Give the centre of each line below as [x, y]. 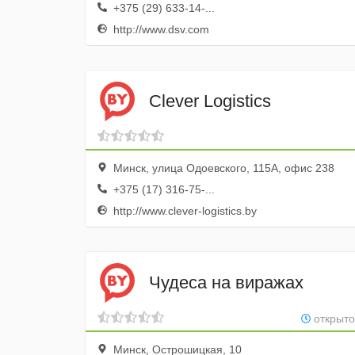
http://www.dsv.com [160, 29]
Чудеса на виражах [226, 282]
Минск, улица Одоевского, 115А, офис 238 [222, 168]
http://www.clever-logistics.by [183, 211]
